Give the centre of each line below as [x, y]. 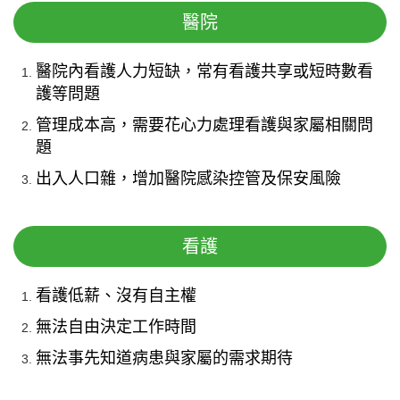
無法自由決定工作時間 [116, 326]
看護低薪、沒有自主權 [116, 295]
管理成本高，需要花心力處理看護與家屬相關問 [204, 125]
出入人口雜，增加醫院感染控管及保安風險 [188, 178]
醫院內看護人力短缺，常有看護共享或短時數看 [204, 71]
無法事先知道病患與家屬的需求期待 [164, 358]
